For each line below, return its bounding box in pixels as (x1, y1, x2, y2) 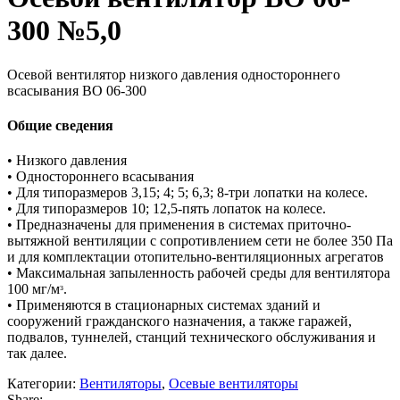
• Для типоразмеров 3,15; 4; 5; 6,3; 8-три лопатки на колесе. (7, 185, 368, 201)
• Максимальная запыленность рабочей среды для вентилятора (7, 265, 390, 281)
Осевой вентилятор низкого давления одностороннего (7, 66, 340, 82)
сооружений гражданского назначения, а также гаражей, (7, 313, 352, 329)
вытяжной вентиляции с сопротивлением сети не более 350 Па (7, 233, 393, 249)
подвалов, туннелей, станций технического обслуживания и (7, 329, 376, 346)
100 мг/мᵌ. (7, 281, 67, 297)
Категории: (7, 376, 76, 392)
